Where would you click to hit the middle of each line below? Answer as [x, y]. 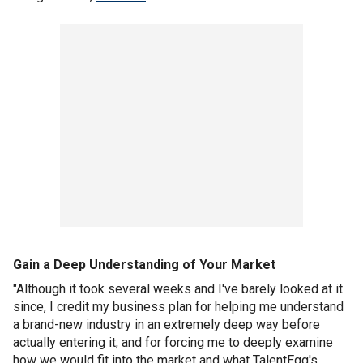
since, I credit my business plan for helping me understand [178, 307]
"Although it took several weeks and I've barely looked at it [178, 289]
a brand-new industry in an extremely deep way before [167, 325]
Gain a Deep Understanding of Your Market [144, 265]
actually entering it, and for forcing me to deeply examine [173, 343]
